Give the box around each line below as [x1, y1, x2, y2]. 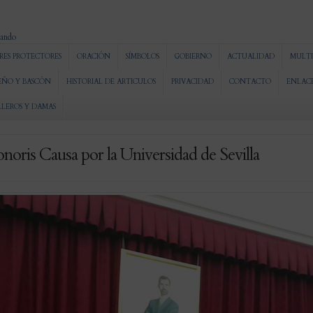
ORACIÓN [77, 52, 110, 61]
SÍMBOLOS [126, 52, 159, 61]
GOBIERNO [175, 52, 212, 61]
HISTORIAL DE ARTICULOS [66, 77, 156, 87]
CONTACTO [229, 77, 271, 87]
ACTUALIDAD [227, 52, 275, 61]
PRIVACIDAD [171, 77, 214, 87]
